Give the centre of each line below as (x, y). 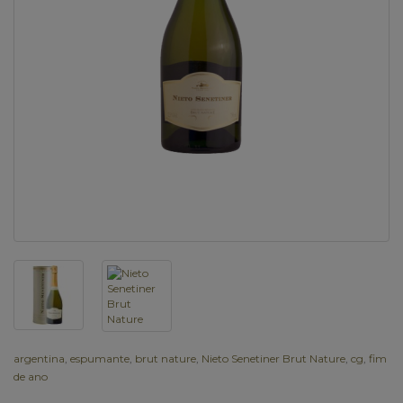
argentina (39, 358)
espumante (100, 358)
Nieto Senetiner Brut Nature (273, 358)
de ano (31, 376)
